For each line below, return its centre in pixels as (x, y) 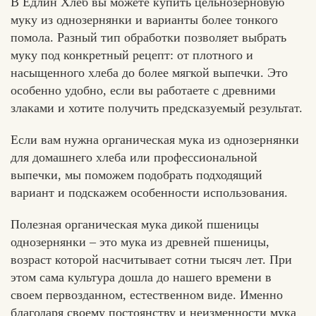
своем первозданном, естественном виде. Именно (147, 294)
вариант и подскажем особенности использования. (149, 192)
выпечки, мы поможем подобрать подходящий (136, 175)
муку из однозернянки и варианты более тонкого (144, 19)
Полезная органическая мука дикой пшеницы (135, 224)
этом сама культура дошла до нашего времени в (141, 277)
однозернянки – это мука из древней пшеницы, (140, 242)
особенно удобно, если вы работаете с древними (143, 90)
